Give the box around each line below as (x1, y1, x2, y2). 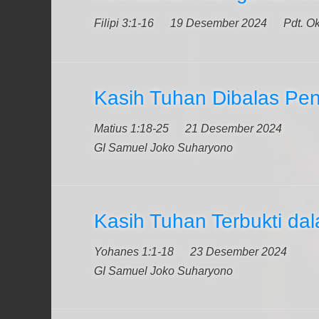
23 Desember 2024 (190, 246, 287, 258)
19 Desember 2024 (170, 17, 267, 29)
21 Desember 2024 (185, 122, 282, 135)
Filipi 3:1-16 (94, 17, 154, 29)
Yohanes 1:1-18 (94, 246, 174, 258)
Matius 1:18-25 (94, 122, 169, 135)
